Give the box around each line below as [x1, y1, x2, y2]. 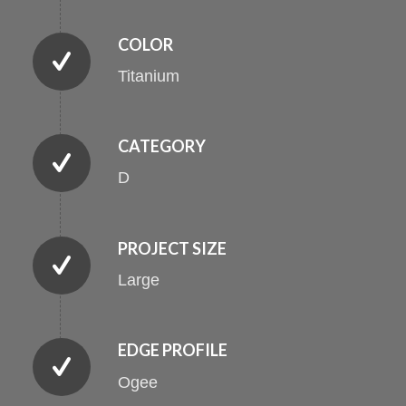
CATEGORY [117, 136, 206, 157]
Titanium [117, 66, 179, 85]
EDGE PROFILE [117, 340, 227, 361]
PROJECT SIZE [117, 237, 227, 258]
